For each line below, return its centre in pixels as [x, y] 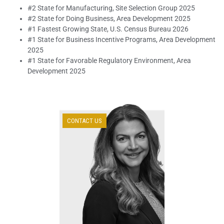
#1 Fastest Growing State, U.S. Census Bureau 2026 [108, 29]
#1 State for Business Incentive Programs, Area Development [121, 39]
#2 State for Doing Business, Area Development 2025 [109, 18]
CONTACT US [84, 120]
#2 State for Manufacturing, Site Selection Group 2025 [111, 8]
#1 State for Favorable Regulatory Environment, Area [109, 60]
